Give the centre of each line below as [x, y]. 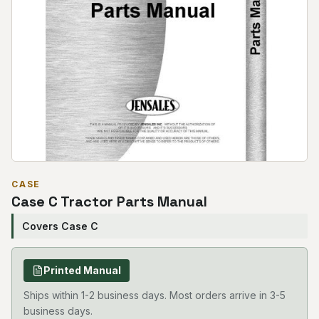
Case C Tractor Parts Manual [109, 202]
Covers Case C [60, 226]
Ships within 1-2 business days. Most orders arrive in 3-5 [155, 295]
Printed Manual [82, 270]
